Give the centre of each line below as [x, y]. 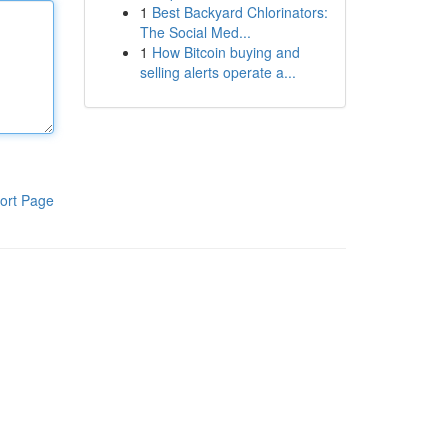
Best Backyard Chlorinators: [239, 12]
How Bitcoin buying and [225, 52]
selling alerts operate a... [217, 72]
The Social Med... [195, 32]
